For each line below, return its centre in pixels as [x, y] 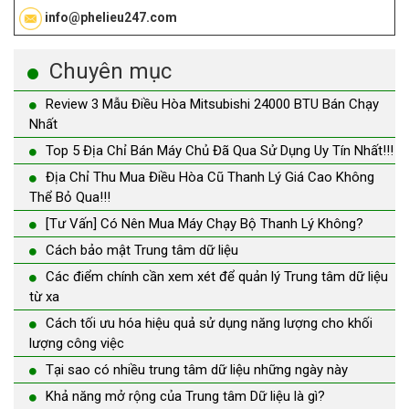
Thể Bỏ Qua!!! [70, 198]
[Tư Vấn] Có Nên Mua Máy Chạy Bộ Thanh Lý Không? [204, 224]
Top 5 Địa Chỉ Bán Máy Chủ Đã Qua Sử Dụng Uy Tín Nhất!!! [220, 151]
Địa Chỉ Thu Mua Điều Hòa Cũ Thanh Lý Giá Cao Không [210, 178]
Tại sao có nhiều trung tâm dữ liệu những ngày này [197, 370]
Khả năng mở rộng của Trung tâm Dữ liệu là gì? [185, 397]
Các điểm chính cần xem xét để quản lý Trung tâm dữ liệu [217, 277]
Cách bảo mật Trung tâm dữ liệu [142, 251]
